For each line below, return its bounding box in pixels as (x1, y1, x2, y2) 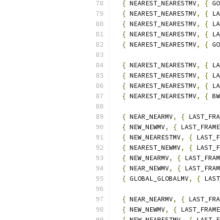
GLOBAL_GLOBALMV (126, 174, 189, 183)
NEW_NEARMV (126, 154, 169, 162)
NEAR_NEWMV (126, 164, 169, 172)
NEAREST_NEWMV (126, 143, 181, 152)
